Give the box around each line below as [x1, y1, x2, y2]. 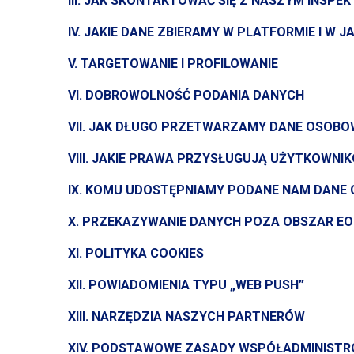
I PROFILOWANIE [180, 56, 278, 71]
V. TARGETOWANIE [67, 56, 181, 71]
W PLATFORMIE [222, 24, 315, 40]
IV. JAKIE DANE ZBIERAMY [67, 24, 223, 40]
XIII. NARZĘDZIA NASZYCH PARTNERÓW [67, 309, 305, 324]
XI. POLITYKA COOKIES [67, 246, 204, 261]
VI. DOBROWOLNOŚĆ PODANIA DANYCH [67, 88, 304, 103]
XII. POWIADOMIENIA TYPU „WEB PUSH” [67, 277, 304, 292]
